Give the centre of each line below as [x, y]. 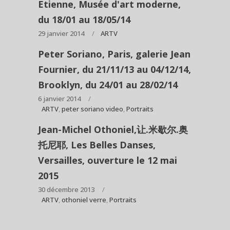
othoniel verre [84, 200]
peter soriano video [92, 109]
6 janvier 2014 [59, 99]
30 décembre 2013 [66, 190]
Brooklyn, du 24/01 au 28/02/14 [108, 85]
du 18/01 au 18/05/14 [84, 20]
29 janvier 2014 [61, 34]
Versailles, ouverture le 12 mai [108, 160]
